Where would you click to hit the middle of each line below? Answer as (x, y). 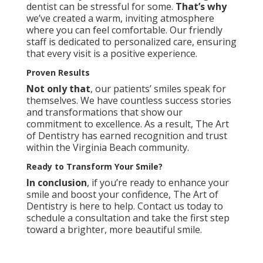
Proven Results (58, 72)
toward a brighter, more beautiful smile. (114, 229)
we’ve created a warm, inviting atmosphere (120, 18)
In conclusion (56, 182)
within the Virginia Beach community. (107, 147)
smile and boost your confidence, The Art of (122, 194)
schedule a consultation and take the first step (128, 218)
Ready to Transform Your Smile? (94, 166)
